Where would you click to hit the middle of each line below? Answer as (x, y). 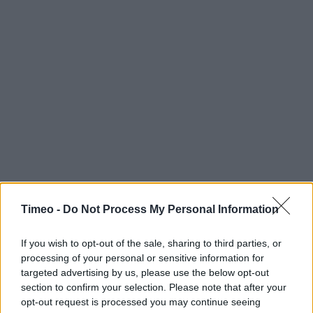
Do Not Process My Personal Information (171, 209)
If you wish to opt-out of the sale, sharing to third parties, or (151, 243)
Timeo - (42, 209)
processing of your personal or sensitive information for (143, 257)
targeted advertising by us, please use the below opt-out (145, 272)
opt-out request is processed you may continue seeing (141, 301)
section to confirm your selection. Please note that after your (154, 287)
